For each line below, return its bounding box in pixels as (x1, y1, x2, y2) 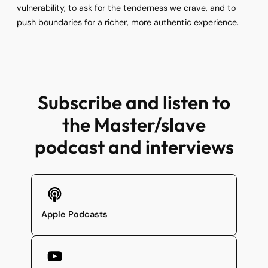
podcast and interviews (34, 135, 234, 159)
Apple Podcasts (41, 208, 108, 220)
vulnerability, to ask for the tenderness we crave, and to (17, 2, 236, 13)
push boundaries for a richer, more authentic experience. (17, 16, 239, 28)
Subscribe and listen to (38, 90, 230, 115)
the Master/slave (62, 112, 206, 137)
